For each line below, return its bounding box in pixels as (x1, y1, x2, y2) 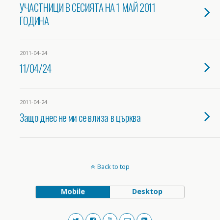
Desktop (132, 187, 163, 196)
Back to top (97, 162, 130, 171)
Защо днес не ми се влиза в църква (20, 110, 141, 125)
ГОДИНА (20, 13, 49, 28)
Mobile (60, 187, 85, 196)
